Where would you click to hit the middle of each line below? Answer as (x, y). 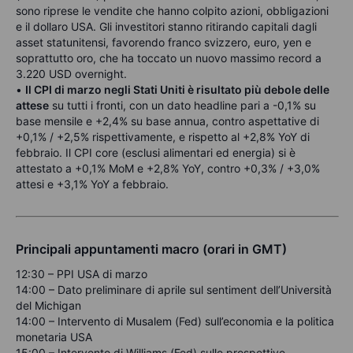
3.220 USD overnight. (71, 74)
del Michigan (48, 306)
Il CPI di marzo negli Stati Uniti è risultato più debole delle (177, 90)
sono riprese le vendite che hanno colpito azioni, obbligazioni (172, 11)
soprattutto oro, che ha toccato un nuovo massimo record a (169, 58)
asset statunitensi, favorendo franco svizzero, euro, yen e (163, 43)
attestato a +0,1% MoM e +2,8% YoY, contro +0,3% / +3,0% (168, 169)
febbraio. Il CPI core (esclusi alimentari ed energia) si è (156, 153)
